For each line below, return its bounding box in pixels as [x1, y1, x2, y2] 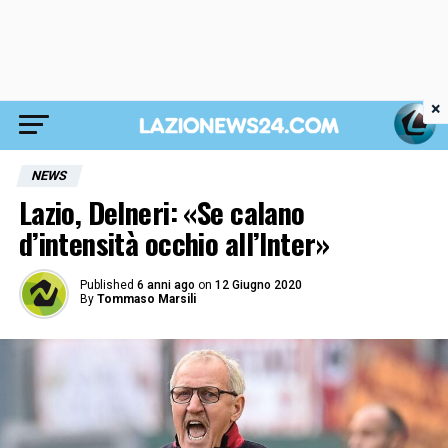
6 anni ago [136, 278, 195, 292]
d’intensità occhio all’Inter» [18, 222, 329, 264]
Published [79, 278, 134, 292]
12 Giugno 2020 [214, 278, 302, 292]
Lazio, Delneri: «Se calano [18, 191, 305, 233]
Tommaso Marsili [96, 292, 196, 306]
